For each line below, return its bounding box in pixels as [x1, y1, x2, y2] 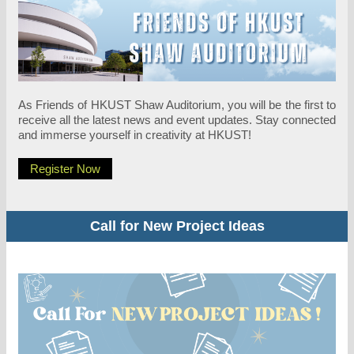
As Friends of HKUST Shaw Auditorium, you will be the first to [18, 98, 336, 111]
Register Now [30, 162, 100, 175]
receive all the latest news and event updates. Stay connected [18, 113, 336, 126]
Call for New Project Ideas [89, 218, 265, 234]
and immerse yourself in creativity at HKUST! [18, 128, 254, 141]
